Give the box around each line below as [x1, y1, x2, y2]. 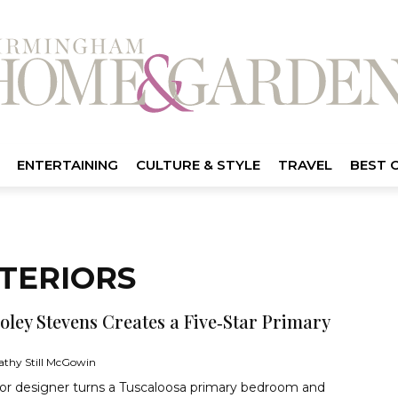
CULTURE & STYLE [135, 155, 260, 173]
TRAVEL [277, 155, 332, 173]
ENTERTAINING [16, 155, 118, 173]
